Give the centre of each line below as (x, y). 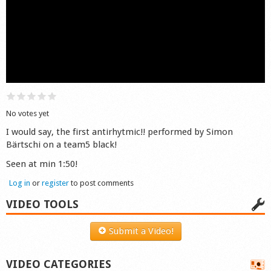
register (55, 183)
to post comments (101, 183)
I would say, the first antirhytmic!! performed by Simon (119, 132)
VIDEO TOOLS (42, 204)
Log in (20, 183)
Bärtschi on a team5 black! (61, 145)
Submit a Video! (140, 231)
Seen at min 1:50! (42, 164)
